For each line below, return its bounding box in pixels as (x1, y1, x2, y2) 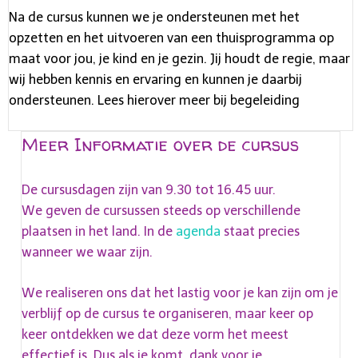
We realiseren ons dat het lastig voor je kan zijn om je (22, 285, 338, 300)
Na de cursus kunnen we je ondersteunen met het (9, 9, 300, 25)
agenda (176, 223, 221, 239)
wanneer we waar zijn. (22, 244, 153, 260)
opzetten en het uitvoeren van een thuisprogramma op (9, 30, 334, 46)
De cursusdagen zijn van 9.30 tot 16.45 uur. (22, 181, 276, 197)
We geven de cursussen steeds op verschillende (22, 202, 300, 218)
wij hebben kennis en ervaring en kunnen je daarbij (9, 71, 302, 87)
